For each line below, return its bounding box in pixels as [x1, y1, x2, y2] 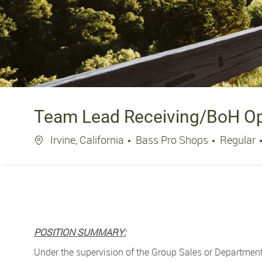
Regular [220, 132, 258, 147]
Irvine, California [48, 132, 126, 147]
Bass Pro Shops [136, 132, 211, 147]
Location [33, 132, 73, 146]
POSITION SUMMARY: [34, 225, 126, 239]
